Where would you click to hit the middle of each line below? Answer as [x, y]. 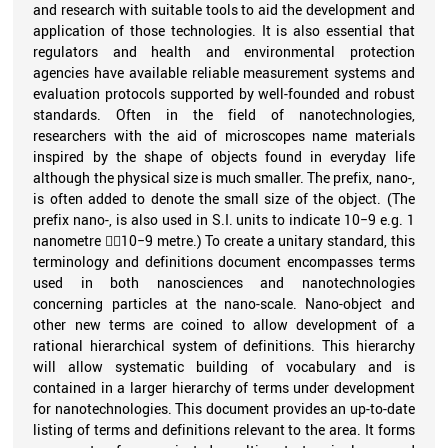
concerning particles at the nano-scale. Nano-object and [224, 303]
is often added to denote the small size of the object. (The [224, 198]
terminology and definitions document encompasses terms [224, 261]
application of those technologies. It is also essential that [224, 30]
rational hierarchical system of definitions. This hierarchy [224, 345]
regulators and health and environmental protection [224, 51]
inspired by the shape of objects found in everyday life [224, 156]
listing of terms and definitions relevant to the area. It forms [224, 429]
